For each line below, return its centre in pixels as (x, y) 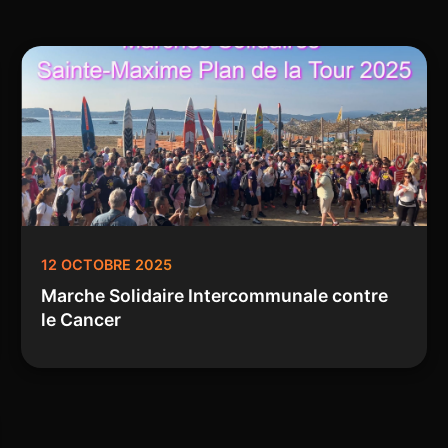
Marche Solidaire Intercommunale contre (215, 296)
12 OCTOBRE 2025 (107, 265)
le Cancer (81, 320)
